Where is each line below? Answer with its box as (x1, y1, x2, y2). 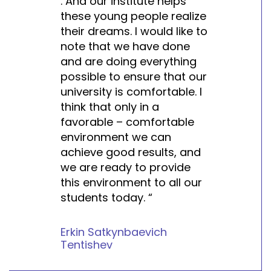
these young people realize (60, 8, 206, 24)
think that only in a (60, 99, 159, 114)
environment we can (60, 129, 171, 145)
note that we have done (60, 38, 190, 54)
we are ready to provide (60, 159, 191, 175)
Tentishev (60, 237, 113, 252)
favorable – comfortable (60, 114, 194, 129)
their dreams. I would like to (60, 23, 207, 39)
